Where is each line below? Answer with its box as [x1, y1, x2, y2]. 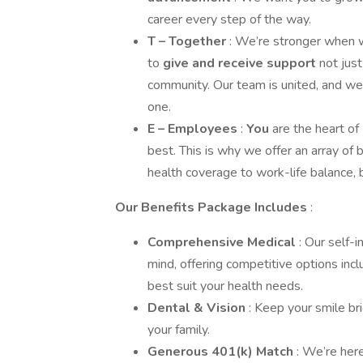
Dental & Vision [147, 299, 249, 317]
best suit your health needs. [147, 277, 303, 295]
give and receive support [163, 54, 319, 72]
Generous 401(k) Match [147, 343, 297, 361]
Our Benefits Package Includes [115, 199, 310, 216]
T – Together [147, 32, 229, 50]
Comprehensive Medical [147, 233, 299, 251]
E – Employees [147, 120, 241, 138]
